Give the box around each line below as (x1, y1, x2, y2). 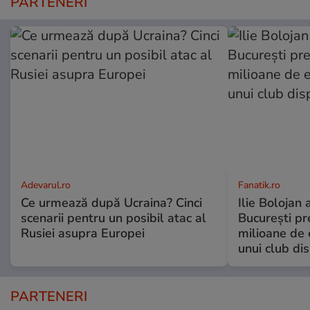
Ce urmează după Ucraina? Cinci (21, 194, 202, 212)
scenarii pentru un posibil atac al (21, 210, 206, 227)
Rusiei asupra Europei (21, 225, 145, 242)
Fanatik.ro (237, 179, 280, 192)
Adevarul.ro (21, 179, 71, 192)
